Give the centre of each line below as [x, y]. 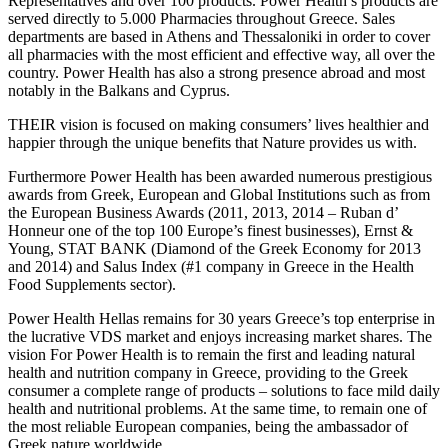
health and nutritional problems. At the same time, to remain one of [217, 408]
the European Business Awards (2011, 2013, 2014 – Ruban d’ [203, 212]
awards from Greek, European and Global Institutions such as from [219, 194]
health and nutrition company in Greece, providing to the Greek [208, 372]
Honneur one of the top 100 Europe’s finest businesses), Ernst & [210, 230]
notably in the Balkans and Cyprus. [119, 90]
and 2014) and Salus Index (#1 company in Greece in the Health [211, 266]
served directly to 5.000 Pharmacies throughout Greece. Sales [201, 18]
